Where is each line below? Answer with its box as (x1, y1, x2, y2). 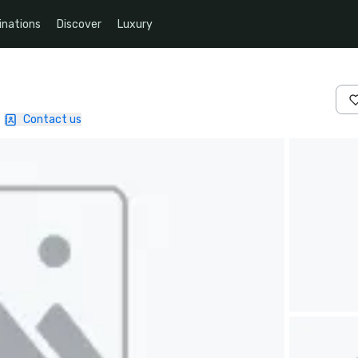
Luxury (117, 17, 153, 31)
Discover (57, 17, 101, 31)
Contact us (23, 113, 82, 126)
